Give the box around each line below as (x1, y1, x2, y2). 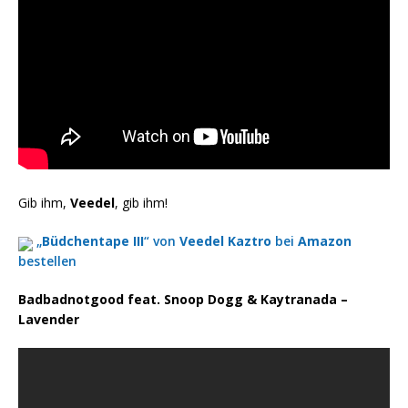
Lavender (18, 311, 79, 329)
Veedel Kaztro (179, 232, 271, 250)
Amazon (298, 232, 352, 250)
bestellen (18, 252, 76, 270)
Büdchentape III (42, 232, 144, 250)
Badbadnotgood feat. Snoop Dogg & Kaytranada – (18, 291, 348, 309)
